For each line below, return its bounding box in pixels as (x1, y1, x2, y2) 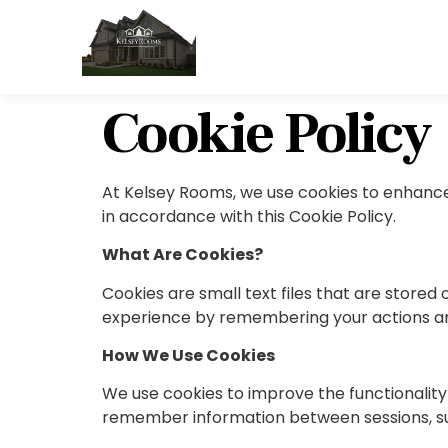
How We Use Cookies (102, 343, 275, 367)
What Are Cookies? (102, 243, 263, 267)
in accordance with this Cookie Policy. (102, 204, 396, 228)
